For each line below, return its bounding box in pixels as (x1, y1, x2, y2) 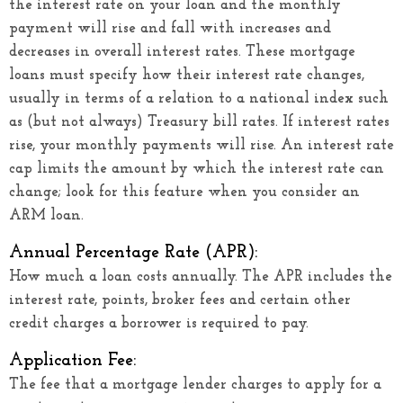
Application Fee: (9, 351, 136, 370)
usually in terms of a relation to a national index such (9, 90, 389, 106)
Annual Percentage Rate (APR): (9, 243, 257, 262)
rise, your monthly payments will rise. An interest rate (9, 137, 394, 153)
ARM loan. (9, 207, 84, 223)
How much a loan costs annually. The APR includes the (9, 268, 392, 284)
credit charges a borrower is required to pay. (9, 315, 309, 331)
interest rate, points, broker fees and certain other (9, 291, 351, 308)
